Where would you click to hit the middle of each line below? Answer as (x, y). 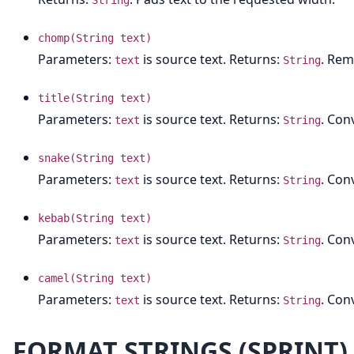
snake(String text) (95, 158)
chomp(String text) (95, 38)
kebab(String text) (95, 218)
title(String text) (95, 98)
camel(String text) (95, 278)
